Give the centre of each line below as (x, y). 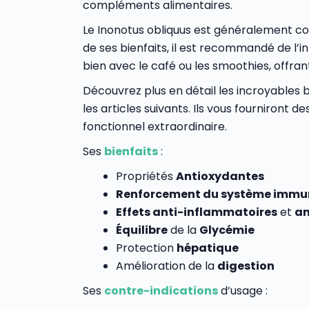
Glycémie (227, 230)
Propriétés (146, 176)
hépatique (208, 248)
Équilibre (142, 230)
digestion (246, 266)
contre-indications (161, 291)
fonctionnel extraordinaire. (155, 127)
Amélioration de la (167, 266)
